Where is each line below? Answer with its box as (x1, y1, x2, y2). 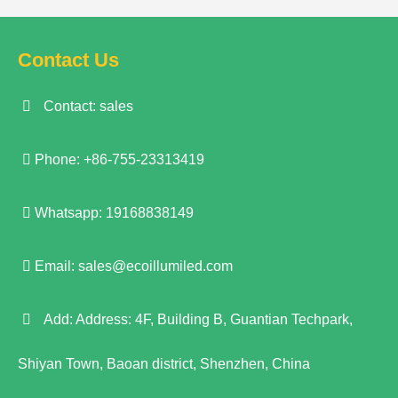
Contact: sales (36, 99, 133, 114)
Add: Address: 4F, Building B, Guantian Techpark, (36, 312, 353, 327)
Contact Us (18, 49, 119, 71)
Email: (31, 259, 78, 274)
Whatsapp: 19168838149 (31, 205, 194, 220)
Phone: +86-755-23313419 (31, 152, 204, 167)
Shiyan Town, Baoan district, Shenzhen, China (18, 356, 310, 371)
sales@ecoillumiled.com (78, 259, 233, 274)
